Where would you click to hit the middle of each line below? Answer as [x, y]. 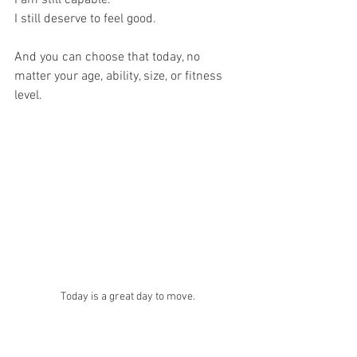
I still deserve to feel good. [85, 19]
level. [28, 95]
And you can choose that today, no [109, 57]
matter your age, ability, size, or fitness [120, 76]
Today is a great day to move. [127, 296]
